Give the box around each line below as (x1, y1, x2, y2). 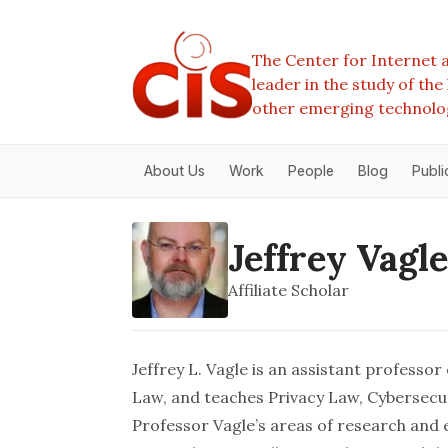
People (288, 162, 334, 179)
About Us (144, 162, 205, 179)
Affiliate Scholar (228, 280, 349, 300)
